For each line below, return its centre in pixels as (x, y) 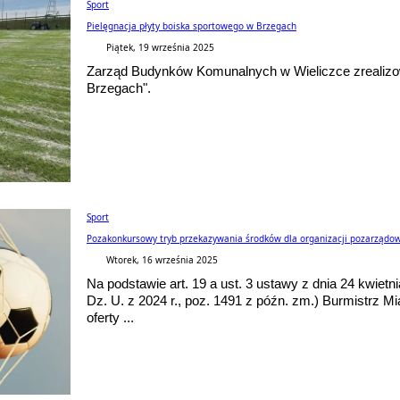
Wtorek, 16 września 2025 (162, 260)
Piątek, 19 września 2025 (160, 48)
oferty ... (110, 318)
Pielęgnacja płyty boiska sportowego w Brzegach (192, 26)
